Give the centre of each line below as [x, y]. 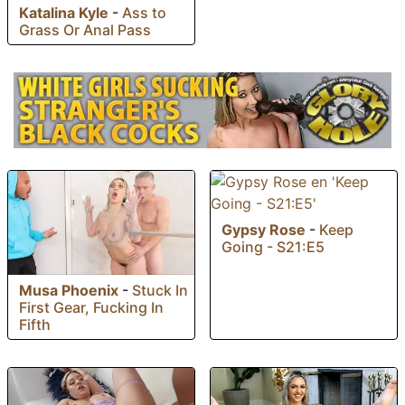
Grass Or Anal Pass [85, 30]
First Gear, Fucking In [91, 308]
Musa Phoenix [69, 291]
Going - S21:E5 [273, 246]
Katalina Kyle [64, 13]
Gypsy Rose [264, 229]
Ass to [144, 13]
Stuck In [160, 291]
